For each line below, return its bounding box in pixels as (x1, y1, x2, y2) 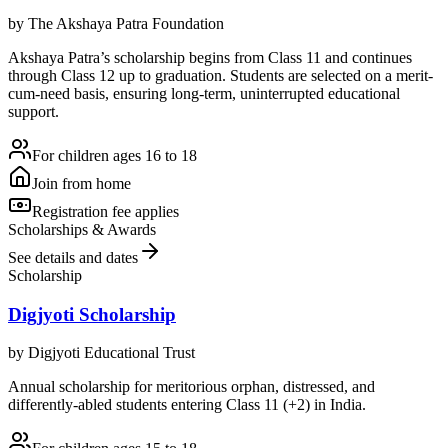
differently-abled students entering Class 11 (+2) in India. (8, 396, 366, 414)
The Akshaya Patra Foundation (28, 14, 224, 32)
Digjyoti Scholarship (8, 303, 176, 325)
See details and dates (8, 248, 138, 266)
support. (8, 102, 59, 120)
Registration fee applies (32, 202, 179, 220)
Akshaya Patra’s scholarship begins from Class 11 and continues (8, 48, 412, 66)
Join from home (32, 174, 131, 192)
